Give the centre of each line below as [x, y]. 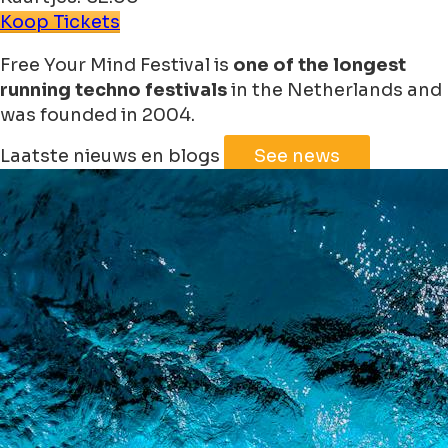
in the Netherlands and [334, 90]
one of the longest [319, 65]
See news [297, 156]
